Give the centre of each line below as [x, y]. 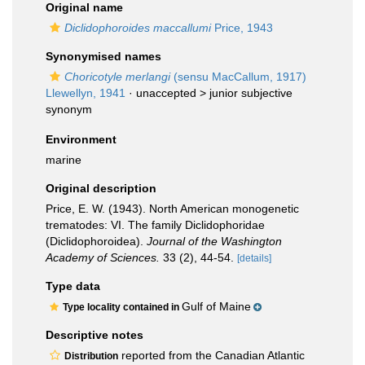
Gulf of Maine [216, 306]
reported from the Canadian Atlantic [211, 355]
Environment [81, 139]
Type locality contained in [122, 307]
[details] [254, 258]
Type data [73, 286]
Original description [101, 188]
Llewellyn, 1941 [86, 93]
